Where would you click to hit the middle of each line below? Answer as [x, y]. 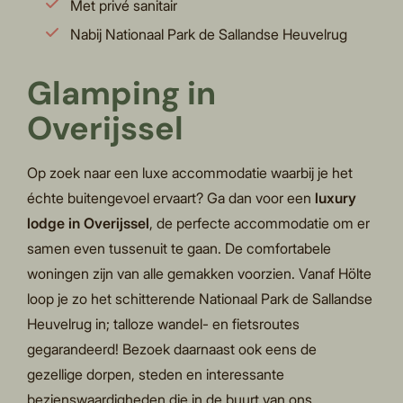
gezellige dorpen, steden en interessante [156, 375]
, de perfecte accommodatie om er [260, 224]
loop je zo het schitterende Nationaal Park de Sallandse [200, 299]
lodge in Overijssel [89, 224]
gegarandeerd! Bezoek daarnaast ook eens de [172, 349]
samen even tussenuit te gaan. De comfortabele [179, 249]
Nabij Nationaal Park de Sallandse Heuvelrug [209, 35]
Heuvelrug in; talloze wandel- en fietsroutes [164, 324]
